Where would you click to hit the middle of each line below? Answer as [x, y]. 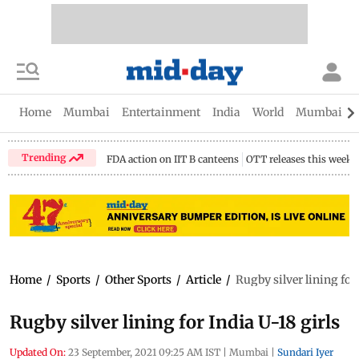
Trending [45, 157]
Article [204, 279]
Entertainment [161, 112]
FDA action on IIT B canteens [173, 159]
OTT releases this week [300, 159]
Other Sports [138, 279]
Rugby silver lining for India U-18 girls [175, 322]
